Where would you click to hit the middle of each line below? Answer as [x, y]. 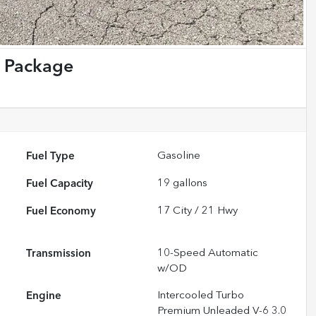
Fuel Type [51, 156]
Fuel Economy [61, 211]
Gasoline [179, 156]
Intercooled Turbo [201, 296]
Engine [44, 296]
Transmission [59, 254]
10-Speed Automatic [208, 253]
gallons [189, 183]
